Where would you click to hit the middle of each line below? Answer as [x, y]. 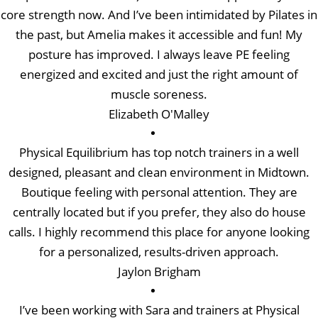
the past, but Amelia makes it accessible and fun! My [159, 34]
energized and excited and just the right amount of [159, 74]
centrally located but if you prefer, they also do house [159, 212]
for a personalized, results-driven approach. [159, 251]
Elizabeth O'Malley [159, 114]
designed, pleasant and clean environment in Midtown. [159, 172]
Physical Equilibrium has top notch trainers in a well [159, 152]
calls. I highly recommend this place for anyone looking [159, 231]
